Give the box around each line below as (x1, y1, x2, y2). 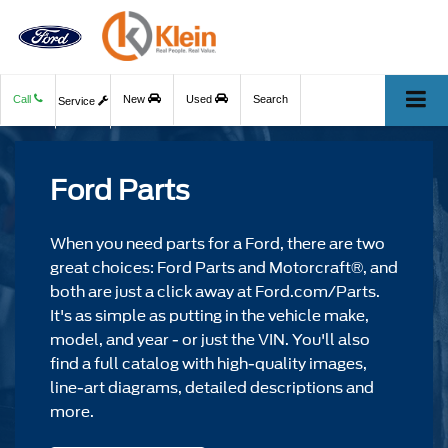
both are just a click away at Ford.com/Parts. (50, 282, 380, 302)
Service (58, 95, 98, 108)
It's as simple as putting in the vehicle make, (50, 306, 369, 326)
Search (253, 93, 288, 106)
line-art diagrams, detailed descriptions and (50, 378, 374, 398)
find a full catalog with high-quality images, (50, 354, 367, 374)
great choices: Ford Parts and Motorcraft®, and (50, 258, 398, 278)
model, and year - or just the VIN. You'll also (50, 330, 370, 350)
